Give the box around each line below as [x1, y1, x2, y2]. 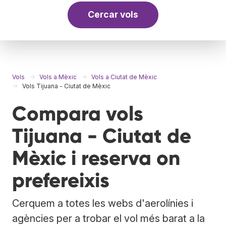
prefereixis [12, 167, 109, 193]
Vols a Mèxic [39, 73, 77, 81]
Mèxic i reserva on [12, 145, 180, 171]
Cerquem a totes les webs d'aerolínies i [12, 197, 193, 209]
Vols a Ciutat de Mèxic [91, 73, 157, 81]
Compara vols [12, 101, 143, 126]
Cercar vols [88, 9, 138, 20]
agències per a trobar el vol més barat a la [12, 212, 205, 224]
